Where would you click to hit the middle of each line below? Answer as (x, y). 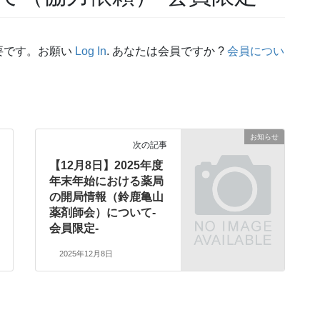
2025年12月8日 (86, 254)
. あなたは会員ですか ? (167, 51)
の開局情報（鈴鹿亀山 (107, 197)
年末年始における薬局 (107, 181)
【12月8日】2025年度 (106, 166)
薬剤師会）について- (103, 213)
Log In (91, 51)
